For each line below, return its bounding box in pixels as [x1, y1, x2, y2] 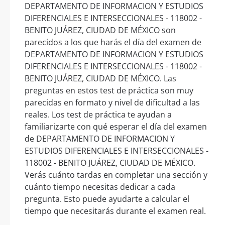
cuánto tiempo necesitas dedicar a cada [25, 181, 175, 193]
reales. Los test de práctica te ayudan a [25, 109, 172, 121]
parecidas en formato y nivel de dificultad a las [25, 97, 200, 108]
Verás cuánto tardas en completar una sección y [25, 169, 207, 181]
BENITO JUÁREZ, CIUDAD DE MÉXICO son [25, 25, 176, 36]
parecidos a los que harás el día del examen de [25, 37, 201, 48]
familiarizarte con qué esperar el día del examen [25, 121, 207, 133]
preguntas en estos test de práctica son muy [25, 85, 193, 96]
